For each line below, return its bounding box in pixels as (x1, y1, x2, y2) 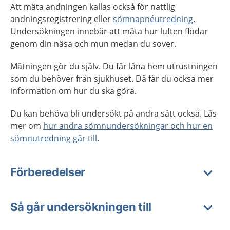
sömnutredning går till (10, 132, 97, 144)
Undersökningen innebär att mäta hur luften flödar (10, 26, 208, 37)
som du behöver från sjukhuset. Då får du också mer (10, 73, 214, 84)
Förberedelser (10, 165, 86, 179)
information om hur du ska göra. (10, 85, 137, 97)
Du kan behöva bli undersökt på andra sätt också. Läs (10, 108, 217, 119)
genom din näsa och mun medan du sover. (10, 38, 176, 49)
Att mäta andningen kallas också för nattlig (10, 1, 175, 12)
